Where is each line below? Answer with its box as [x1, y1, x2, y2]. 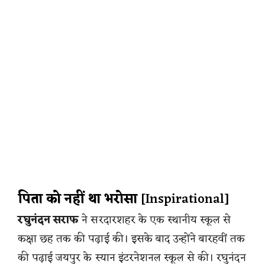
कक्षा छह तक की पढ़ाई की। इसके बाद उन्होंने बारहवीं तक [18, 229, 245, 248]
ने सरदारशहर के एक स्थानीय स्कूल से [79, 210, 231, 230]
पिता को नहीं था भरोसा [18, 188, 137, 211]
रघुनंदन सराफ [18, 210, 79, 230]
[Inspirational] [137, 188, 230, 211]
